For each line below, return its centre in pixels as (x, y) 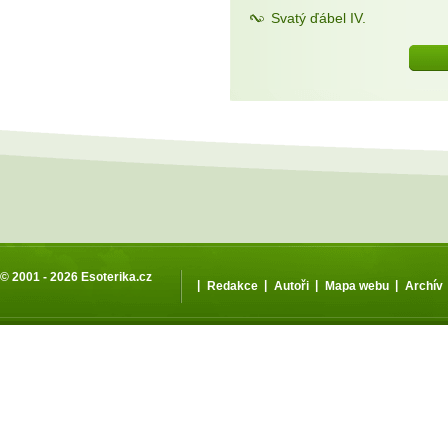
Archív (424, 285)
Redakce (232, 285)
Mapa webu (357, 285)
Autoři (291, 285)
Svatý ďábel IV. (318, 18)
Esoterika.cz (116, 277)
